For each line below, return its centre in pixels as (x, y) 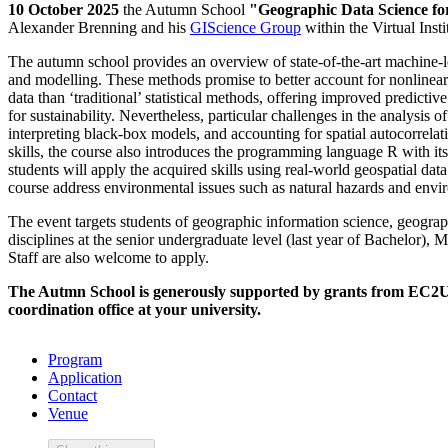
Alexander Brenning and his (99, 27)
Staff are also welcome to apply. (108, 257)
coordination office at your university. (134, 309)
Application (85, 377)
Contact (72, 395)
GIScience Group (245, 27)
